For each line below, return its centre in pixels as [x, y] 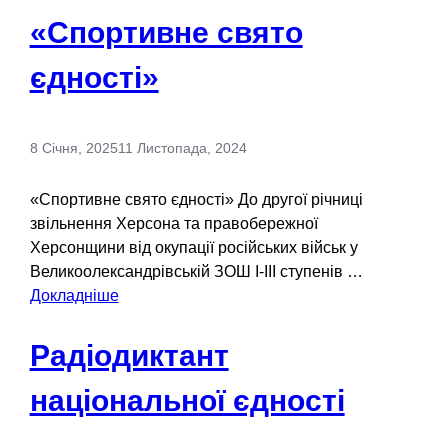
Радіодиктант [129, 355]
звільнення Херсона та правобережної [173, 224]
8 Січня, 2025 [73, 148]
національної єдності [187, 400]
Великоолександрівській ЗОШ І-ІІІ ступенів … [196, 272]
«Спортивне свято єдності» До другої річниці [196, 200]
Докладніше [74, 296]
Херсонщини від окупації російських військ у [193, 248]
